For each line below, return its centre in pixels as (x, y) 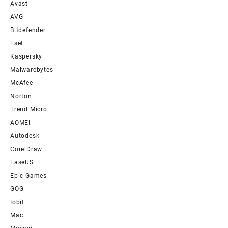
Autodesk (25, 136)
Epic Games (28, 176)
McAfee (22, 83)
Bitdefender (28, 30)
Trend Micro (29, 110)
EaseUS (22, 163)
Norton (21, 96)
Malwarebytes (32, 70)
